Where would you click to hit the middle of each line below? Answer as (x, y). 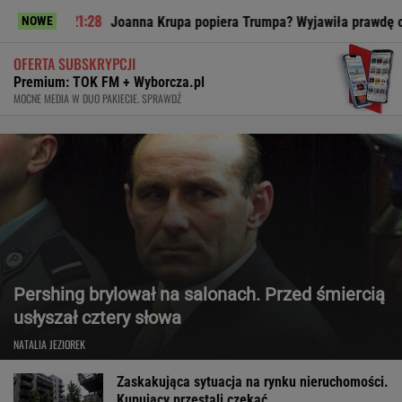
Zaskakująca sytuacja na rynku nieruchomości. (253, 381)
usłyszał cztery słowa (97, 317)
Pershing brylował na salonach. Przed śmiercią (199, 294)
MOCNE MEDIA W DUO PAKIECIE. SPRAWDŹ (97, 98)
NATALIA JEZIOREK (49, 344)
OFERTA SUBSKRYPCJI (74, 63)
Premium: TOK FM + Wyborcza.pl (109, 82)
